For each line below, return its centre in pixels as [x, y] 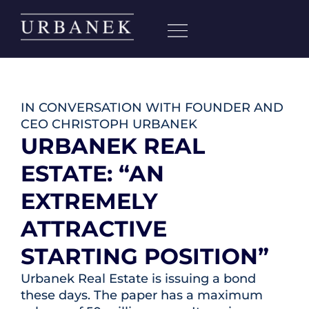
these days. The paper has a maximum [142, 295]
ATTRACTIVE [94, 229]
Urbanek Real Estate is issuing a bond [138, 279]
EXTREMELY [89, 201]
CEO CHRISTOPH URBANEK [109, 124]
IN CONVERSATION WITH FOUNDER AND [152, 108]
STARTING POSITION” [145, 256]
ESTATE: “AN [92, 173]
